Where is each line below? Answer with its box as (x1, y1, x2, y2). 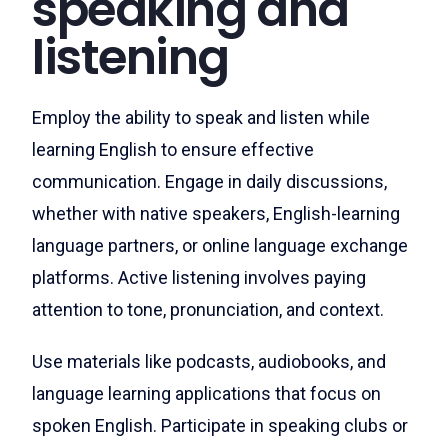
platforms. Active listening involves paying (32, 267, 366, 288)
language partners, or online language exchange (32, 235, 408, 256)
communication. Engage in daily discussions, (32, 171, 387, 192)
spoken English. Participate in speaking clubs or (32, 415, 408, 436)
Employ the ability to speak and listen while (32, 107, 370, 128)
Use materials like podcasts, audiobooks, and (32, 351, 386, 372)
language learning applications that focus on (32, 383, 381, 404)
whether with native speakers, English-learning (32, 203, 400, 224)
